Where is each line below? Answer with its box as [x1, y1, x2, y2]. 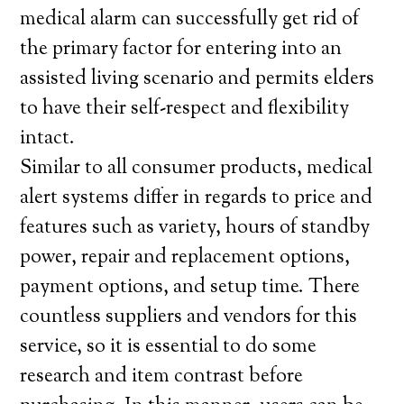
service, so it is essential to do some [20, 333, 317, 362]
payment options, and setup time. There [20, 273, 361, 302]
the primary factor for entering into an [20, 35, 343, 64]
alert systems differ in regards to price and [20, 184, 373, 213]
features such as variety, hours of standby [20, 214, 371, 243]
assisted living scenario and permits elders [20, 65, 375, 94]
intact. [20, 124, 76, 153]
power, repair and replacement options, [20, 243, 351, 272]
